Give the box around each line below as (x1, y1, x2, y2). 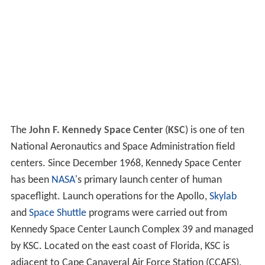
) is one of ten (185, 125, 244, 137)
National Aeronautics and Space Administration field (10, 141, 235, 153)
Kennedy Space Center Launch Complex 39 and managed (10, 224, 253, 236)
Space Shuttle (28, 208, 86, 219)
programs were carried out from (86, 208, 227, 219)
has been (10, 174, 51, 186)
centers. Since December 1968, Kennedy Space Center (10, 158, 241, 170)
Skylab (209, 191, 237, 203)
